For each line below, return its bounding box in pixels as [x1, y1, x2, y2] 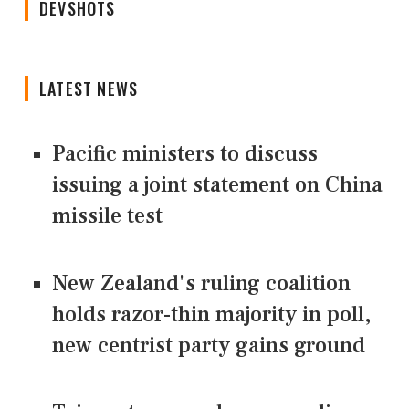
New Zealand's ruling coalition [52, 269, 351, 299]
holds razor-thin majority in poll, [52, 300, 371, 330]
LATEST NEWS [39, 77, 139, 101]
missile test [52, 202, 163, 231]
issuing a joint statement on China [52, 171, 383, 200]
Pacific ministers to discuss [52, 140, 318, 169]
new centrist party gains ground [52, 331, 365, 361]
